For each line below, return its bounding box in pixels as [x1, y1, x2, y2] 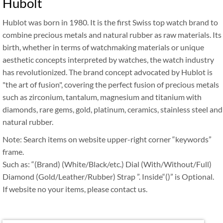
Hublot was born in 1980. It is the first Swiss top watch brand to [2, 17, 218, 27]
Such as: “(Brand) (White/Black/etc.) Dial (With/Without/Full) [2, 159, 212, 169]
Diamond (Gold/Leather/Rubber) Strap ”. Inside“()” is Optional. [2, 172, 214, 181]
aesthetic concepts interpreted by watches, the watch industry [2, 55, 214, 64]
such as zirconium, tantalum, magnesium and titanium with [2, 92, 202, 102]
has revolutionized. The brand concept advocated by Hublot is [2, 67, 213, 77]
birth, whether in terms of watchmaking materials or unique [2, 42, 204, 52]
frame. [2, 147, 24, 156]
